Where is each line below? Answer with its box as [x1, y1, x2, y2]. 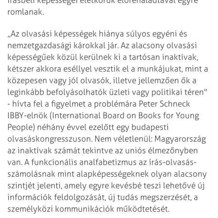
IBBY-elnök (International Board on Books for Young [7, 110, 199, 120]
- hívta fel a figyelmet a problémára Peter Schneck [7, 98, 190, 109]
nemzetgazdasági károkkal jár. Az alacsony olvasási [7, 40, 197, 50]
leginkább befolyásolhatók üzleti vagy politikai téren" [7, 87, 207, 97]
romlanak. [7, 6, 44, 17]
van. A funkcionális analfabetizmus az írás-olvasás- [7, 157, 197, 167]
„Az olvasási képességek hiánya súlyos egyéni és [7, 28, 187, 38]
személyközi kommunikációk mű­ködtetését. [7, 203, 169, 214]
